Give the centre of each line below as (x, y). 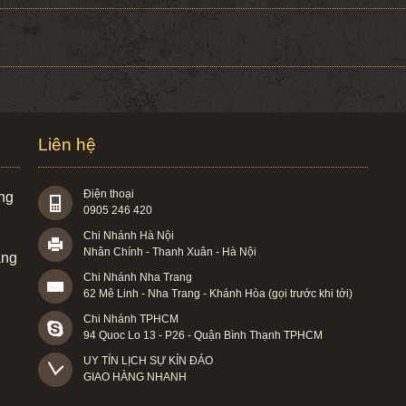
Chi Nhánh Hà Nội (129, 235)
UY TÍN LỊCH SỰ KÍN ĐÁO (149, 360)
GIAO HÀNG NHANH (135, 377)
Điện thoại (109, 193)
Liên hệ (68, 144)
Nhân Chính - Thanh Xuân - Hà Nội (170, 251)
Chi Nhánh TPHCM (131, 319)
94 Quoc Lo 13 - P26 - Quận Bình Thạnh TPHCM (203, 335)
